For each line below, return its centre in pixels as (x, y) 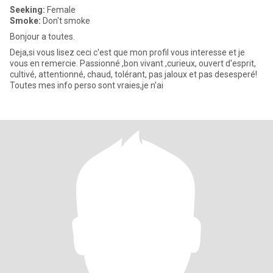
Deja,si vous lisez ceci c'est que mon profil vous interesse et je (127, 52)
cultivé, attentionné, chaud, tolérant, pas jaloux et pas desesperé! (133, 74)
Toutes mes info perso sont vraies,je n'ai (87, 85)
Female (60, 10)
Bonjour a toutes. (42, 37)
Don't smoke (66, 21)
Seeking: (27, 10)
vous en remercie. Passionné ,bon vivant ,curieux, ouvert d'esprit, (45, 63)
